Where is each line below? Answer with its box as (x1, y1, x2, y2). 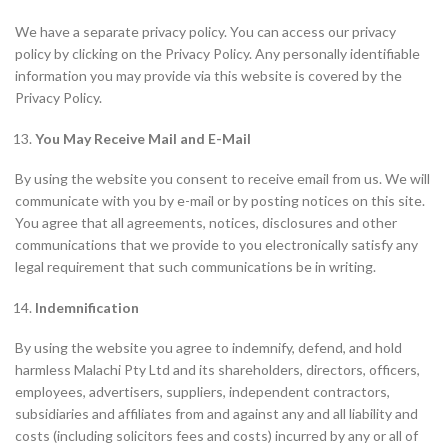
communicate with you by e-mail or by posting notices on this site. (15, 192, 425, 209)
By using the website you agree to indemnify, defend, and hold (15, 339, 402, 356)
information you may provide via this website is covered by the (15, 67, 402, 84)
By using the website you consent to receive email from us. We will (15, 170, 430, 187)
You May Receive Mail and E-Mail (35, 130, 251, 147)
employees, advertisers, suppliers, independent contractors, (15, 383, 390, 400)
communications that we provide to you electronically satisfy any (15, 236, 418, 253)
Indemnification (35, 299, 139, 316)
